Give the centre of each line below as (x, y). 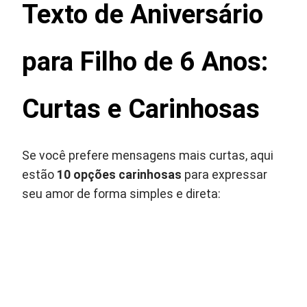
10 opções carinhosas (120, 175)
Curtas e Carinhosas (141, 109)
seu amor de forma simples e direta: (122, 194)
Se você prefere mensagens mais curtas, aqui (148, 156)
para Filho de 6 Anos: (145, 62)
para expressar (225, 175)
